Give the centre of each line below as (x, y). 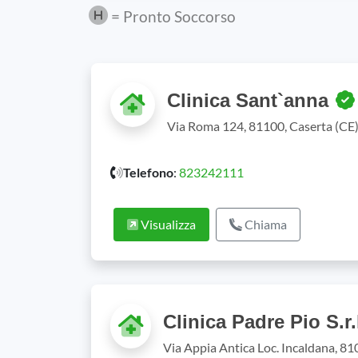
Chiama (265, 224)
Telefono (148, 172)
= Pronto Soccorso (172, 16)
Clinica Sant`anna (251, 100)
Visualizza (167, 224)
